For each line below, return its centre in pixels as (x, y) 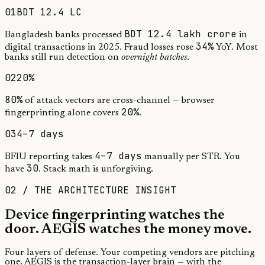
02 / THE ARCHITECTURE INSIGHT (91, 190)
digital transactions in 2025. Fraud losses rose (99, 47)
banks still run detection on (62, 57)
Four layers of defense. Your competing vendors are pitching (130, 253)
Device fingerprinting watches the (115, 215)
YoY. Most (237, 47)
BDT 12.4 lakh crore (180, 34)
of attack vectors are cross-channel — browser (120, 100)
